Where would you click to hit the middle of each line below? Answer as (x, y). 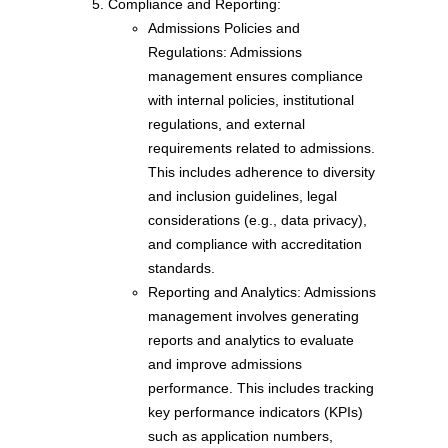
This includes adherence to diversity (261, 172)
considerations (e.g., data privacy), (257, 220)
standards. (181, 268)
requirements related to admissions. (261, 148)
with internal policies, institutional (251, 100)
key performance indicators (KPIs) (255, 412)
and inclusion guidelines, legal (242, 196)
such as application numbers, (240, 436)
